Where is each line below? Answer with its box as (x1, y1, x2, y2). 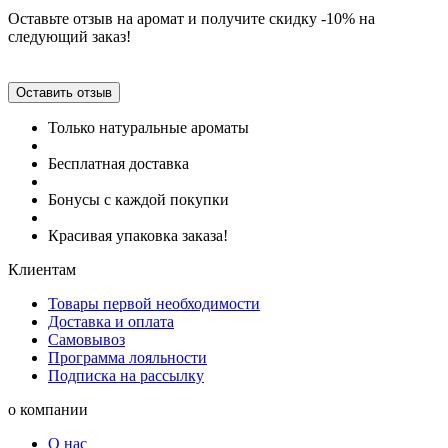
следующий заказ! (8, 28, 131, 46)
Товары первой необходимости (48, 295, 260, 313)
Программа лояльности (48, 349, 207, 367)
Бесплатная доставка (48, 155, 189, 173)
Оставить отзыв (16, 85, 112, 101)
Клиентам (8, 261, 76, 279)
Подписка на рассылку (48, 367, 204, 385)
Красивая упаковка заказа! (48, 227, 228, 245)
